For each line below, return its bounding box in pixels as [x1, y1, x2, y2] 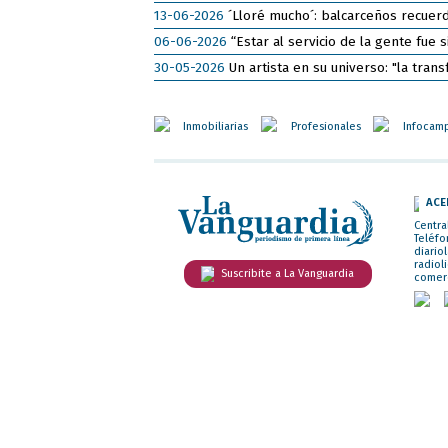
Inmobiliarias [183, 119, 249, 133]
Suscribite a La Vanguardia [221, 267, 355, 281]
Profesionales [290, 119, 361, 133]
